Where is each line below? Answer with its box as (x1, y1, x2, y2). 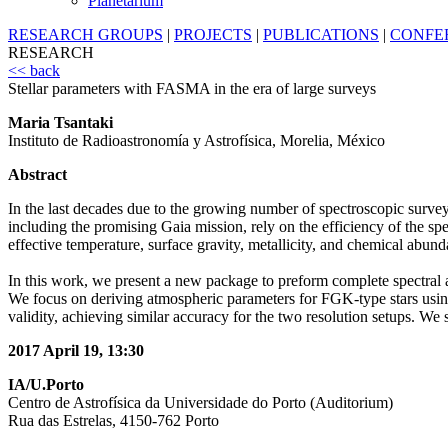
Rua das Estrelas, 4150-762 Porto (8, 412, 219, 430)
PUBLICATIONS (263, 26, 379, 44)
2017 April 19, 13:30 (8, 342, 144, 360)
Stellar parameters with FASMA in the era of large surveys (8, 80, 376, 98)
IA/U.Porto (8, 376, 84, 394)
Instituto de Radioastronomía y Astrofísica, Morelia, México (8, 132, 385, 150)
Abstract (8, 166, 67, 184)
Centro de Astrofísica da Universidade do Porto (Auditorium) (8, 394, 393, 412)
